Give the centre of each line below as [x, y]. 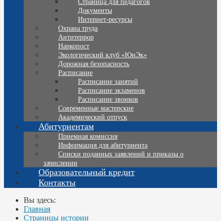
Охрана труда [78, 29]
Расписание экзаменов [111, 91]
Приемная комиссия [88, 137]
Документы [95, 11]
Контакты [57, 183]
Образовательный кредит [87, 172]
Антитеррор [76, 37]
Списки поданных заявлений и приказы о [121, 154]
